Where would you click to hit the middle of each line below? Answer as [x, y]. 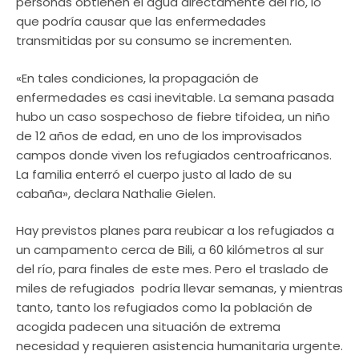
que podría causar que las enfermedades [141, 22]
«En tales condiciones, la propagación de [137, 78]
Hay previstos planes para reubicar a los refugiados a [175, 231]
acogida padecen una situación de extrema [148, 327]
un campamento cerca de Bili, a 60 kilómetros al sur [170, 250]
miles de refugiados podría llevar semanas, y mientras [179, 288]
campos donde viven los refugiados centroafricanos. [174, 155]
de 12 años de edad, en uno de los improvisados [159, 135]
